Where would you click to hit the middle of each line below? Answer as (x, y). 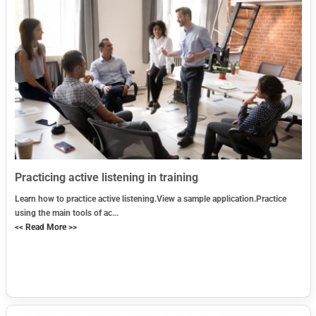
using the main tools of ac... (66, 213)
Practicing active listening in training (106, 177)
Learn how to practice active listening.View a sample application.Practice (150, 199)
